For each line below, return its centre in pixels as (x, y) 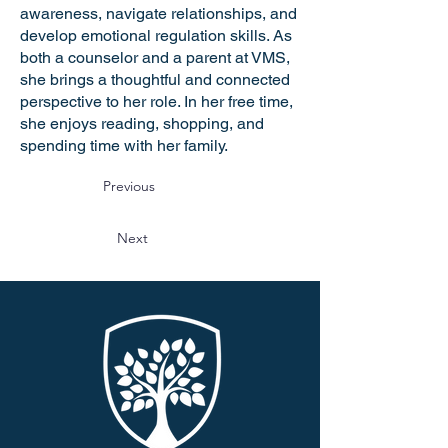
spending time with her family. (124, 145)
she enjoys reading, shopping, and (142, 123)
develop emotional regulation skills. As (156, 35)
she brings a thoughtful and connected (155, 79)
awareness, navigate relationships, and (158, 13)
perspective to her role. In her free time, (156, 101)
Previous (129, 186)
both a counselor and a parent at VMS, (155, 57)
